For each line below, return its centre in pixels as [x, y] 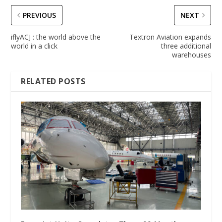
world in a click [34, 46]
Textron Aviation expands [170, 37]
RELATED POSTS [53, 81]
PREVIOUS [40, 15]
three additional [186, 46]
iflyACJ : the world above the [56, 37]
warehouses [191, 55]
